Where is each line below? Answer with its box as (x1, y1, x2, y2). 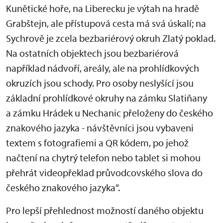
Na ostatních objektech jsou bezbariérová (6, 47, 179, 59)
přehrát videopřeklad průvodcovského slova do (6, 166, 203, 179)
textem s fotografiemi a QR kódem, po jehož (6, 136, 189, 149)
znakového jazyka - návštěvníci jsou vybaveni (6, 121, 194, 134)
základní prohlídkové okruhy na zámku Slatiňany (6, 92, 207, 104)
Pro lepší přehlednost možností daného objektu (6, 204, 204, 217)
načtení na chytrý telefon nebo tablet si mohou (6, 151, 201, 164)
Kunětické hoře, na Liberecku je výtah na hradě (6, 2, 199, 14)
